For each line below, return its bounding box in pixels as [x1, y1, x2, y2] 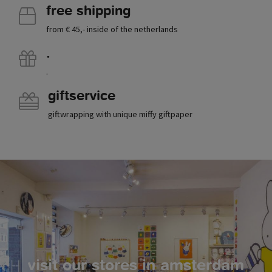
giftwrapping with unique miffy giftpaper [48, 109, 192, 120]
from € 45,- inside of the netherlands [46, 24, 178, 35]
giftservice [48, 87, 115, 104]
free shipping [46, 2, 131, 19]
